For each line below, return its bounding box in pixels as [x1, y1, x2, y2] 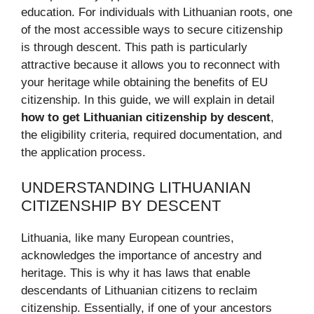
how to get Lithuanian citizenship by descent [21, 110, 271, 124]
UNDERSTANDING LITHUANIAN [21, 179, 251, 196]
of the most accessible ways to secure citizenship [21, 22, 282, 36]
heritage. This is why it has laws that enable [21, 266, 250, 280]
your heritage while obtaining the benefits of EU [21, 75, 268, 89]
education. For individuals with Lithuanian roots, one [21, 5, 292, 19]
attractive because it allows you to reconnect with [21, 57, 280, 71]
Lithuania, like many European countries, [21, 231, 234, 245]
